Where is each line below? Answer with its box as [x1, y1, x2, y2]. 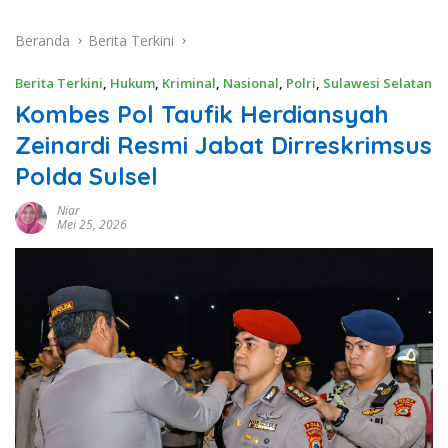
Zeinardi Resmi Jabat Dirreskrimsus [15, 130, 432, 161]
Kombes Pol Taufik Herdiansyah [15, 99, 389, 130]
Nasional [223, 74, 279, 93]
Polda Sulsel [15, 161, 158, 192]
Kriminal [162, 74, 216, 93]
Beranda [15, 31, 70, 51]
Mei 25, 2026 [57, 216, 127, 234]
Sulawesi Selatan [323, 74, 432, 93]
